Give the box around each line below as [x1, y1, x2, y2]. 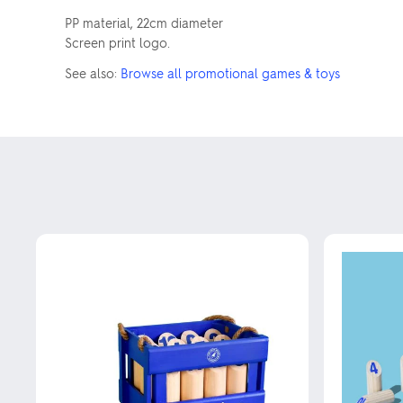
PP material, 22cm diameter [65, 14, 223, 31]
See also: [65, 65, 121, 81]
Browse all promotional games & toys [121, 65, 340, 81]
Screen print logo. [65, 34, 170, 50]
